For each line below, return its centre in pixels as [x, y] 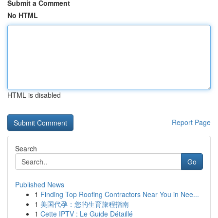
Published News [40, 184]
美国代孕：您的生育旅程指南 [85, 204]
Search [26, 148]
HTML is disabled [34, 95]
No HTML [23, 15]
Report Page [191, 122]
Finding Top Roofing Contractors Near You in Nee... [120, 194]
